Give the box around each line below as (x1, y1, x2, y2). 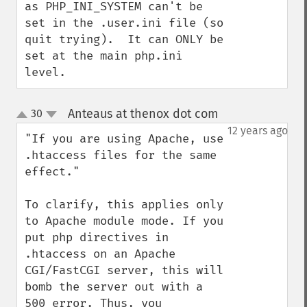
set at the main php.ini (25, 49, 182, 63)
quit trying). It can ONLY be (25, 32, 223, 47)
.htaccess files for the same (25, 148, 217, 162)
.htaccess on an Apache (25, 247, 175, 261)
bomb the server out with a (25, 280, 203, 294)
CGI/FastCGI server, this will (25, 263, 223, 278)
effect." (25, 164, 79, 179)
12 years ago (228, 124, 288, 137)
